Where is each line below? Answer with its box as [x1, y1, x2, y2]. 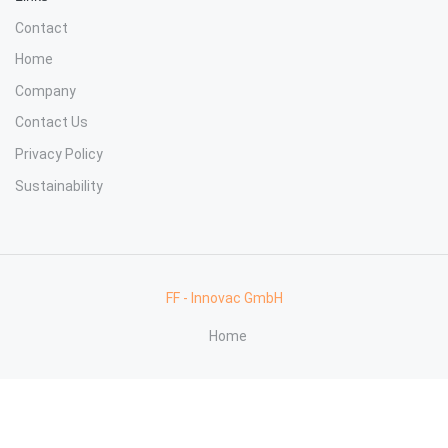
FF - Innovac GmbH [165, 289, 283, 306]
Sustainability [15, 177, 103, 194]
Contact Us [15, 114, 88, 131]
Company [15, 82, 76, 99]
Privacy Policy [15, 145, 103, 162]
